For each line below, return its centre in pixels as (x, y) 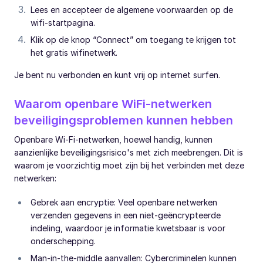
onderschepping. (63, 241)
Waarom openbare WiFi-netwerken (113, 104)
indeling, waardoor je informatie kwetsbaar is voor (128, 228)
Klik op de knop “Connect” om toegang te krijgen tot (133, 39)
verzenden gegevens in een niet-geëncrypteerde (126, 215)
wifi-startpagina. (63, 22)
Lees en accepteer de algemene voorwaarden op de (132, 9)
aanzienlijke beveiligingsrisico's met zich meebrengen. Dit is (129, 152)
